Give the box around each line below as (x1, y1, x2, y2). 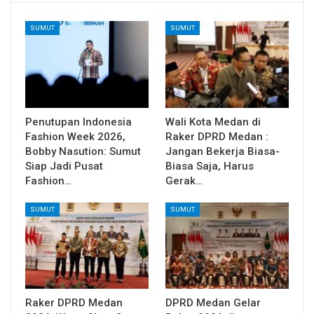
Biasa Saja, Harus (165, 159, 254, 172)
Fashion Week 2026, (25, 130, 125, 143)
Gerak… (165, 174, 203, 187)
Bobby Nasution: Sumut (25, 144, 141, 158)
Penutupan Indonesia (25, 115, 132, 128)
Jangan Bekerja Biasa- (165, 144, 280, 158)
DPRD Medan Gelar (165, 296, 261, 309)
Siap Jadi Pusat (25, 159, 103, 172)
